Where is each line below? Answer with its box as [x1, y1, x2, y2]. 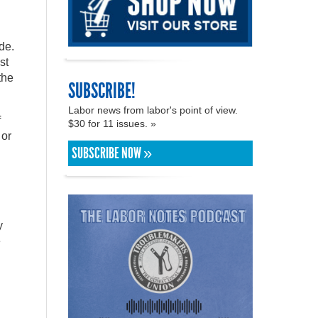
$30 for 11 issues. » [68, 117, 159, 129]
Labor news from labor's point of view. [68, 104, 238, 116]
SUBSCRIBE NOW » [72, 143, 152, 163]
